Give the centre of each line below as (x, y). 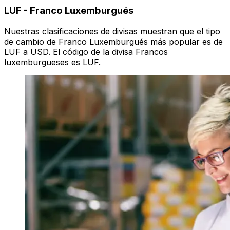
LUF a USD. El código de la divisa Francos (86, 52)
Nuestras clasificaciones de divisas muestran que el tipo (112, 32)
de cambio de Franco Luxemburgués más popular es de (113, 42)
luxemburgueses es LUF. (52, 62)
